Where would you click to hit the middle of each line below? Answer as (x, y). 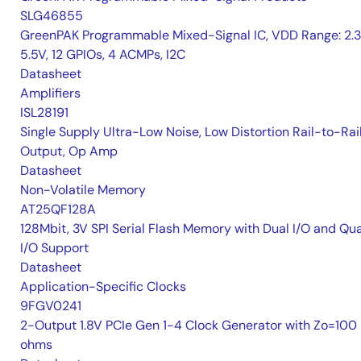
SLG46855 (52, 16)
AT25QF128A (58, 210)
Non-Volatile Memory (83, 190)
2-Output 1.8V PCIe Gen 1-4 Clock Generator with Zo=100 (189, 326)
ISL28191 (44, 113)
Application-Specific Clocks (103, 287)
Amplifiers (50, 93)
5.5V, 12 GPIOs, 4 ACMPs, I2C (103, 55)
